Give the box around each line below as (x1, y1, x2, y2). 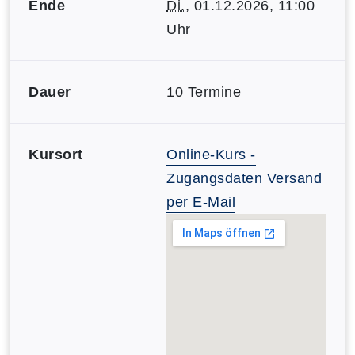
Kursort (29, 147, 83, 162)
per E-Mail (166, 194, 235, 210)
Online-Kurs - (166, 147, 256, 162)
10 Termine (166, 84, 241, 100)
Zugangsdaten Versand (166, 170, 322, 186)
